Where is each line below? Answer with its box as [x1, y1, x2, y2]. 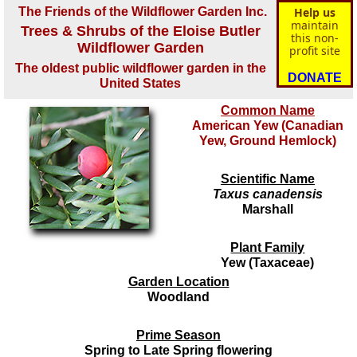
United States [100, 76, 181, 90]
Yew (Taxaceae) [221, 256, 315, 269]
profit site [288, 43, 340, 58]
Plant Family [230, 241, 305, 254]
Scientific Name [220, 172, 315, 186]
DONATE [287, 71, 342, 84]
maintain [290, 18, 339, 33]
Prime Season [136, 328, 221, 342]
